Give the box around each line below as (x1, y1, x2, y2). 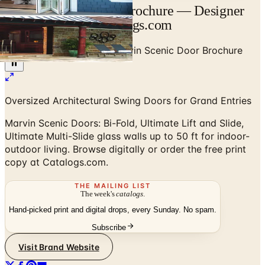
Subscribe (91, 223, 126, 232)
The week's (80, 189, 117, 198)
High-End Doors (35, 44, 107, 56)
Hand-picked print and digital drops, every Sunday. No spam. (9, 205, 216, 215)
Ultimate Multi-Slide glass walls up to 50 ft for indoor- (5, 130, 250, 142)
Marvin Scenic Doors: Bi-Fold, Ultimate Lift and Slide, (5, 117, 244, 129)
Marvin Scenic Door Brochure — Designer (5, 2, 245, 18)
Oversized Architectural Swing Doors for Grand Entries (5, 94, 251, 106)
